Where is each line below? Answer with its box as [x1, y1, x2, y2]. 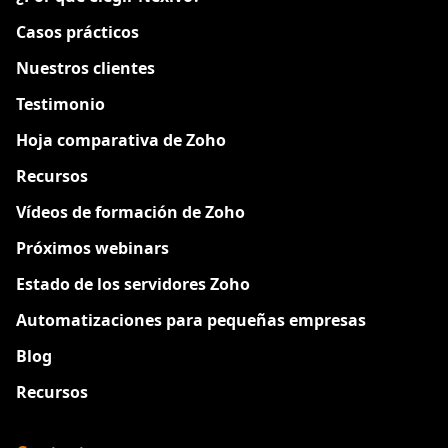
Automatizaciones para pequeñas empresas [16, 308, 366, 331]
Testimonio [16, 92, 105, 115]
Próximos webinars [16, 236, 169, 259]
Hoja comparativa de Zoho [16, 128, 226, 151]
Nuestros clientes [16, 56, 155, 79]
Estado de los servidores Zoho [16, 272, 250, 295]
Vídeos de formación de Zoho [16, 200, 245, 223]
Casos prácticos [16, 20, 139, 43]
